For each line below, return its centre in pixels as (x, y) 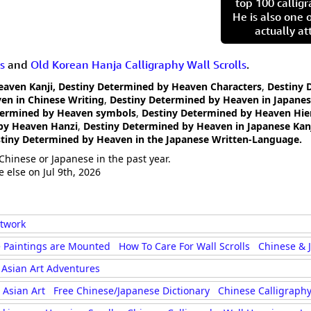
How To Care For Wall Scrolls (184, 246)
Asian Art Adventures (51, 268)
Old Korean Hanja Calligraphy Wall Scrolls (138, 65)
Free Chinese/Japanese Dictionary (132, 291)
